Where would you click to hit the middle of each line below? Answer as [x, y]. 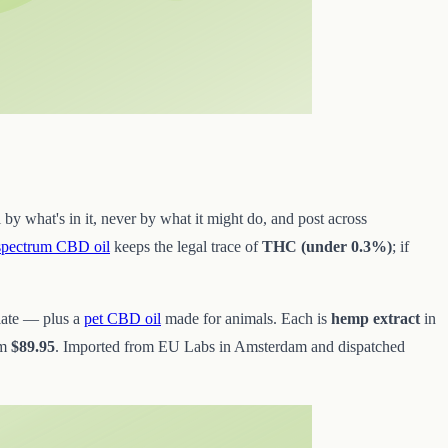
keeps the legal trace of [186, 247]
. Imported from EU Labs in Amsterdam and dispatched [230, 347]
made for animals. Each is [246, 319]
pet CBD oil [122, 319]
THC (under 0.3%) [327, 247]
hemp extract [375, 319]
